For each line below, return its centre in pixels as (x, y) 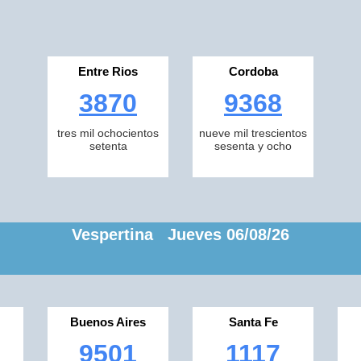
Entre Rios (108, 71)
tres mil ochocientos (108, 133)
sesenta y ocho (253, 146)
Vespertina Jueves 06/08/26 (180, 234)
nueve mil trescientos (253, 133)
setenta (108, 146)
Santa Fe (253, 322)
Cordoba (253, 71)
